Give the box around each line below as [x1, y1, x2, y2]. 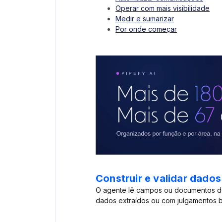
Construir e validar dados [96, 172, 221, 185]
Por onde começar [115, 25, 177, 34]
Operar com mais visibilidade [115, 4, 210, 13]
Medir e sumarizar [115, 14, 174, 23]
